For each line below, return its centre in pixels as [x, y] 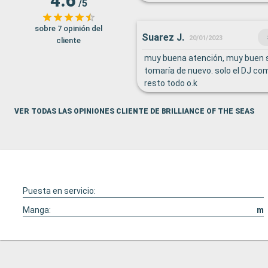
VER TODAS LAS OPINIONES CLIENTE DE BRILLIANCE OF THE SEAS [134, 111]
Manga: [37, 210]
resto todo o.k [171, 83]
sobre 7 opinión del [68, 28]
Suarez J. [163, 37]
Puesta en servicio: [59, 191]
